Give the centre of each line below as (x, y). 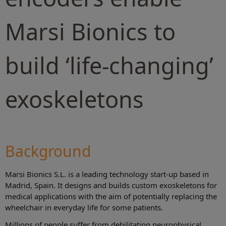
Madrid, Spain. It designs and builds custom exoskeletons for (111, 185)
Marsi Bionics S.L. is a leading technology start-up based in (107, 174)
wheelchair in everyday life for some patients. (84, 208)
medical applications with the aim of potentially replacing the (111, 196)
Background (48, 151)
